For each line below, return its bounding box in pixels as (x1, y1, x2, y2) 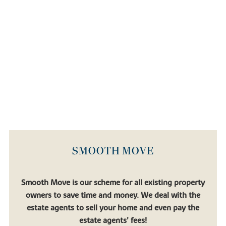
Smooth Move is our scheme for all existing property (21, 177, 205, 188)
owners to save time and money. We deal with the (25, 190, 200, 200)
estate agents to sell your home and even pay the (26, 202, 199, 213)
